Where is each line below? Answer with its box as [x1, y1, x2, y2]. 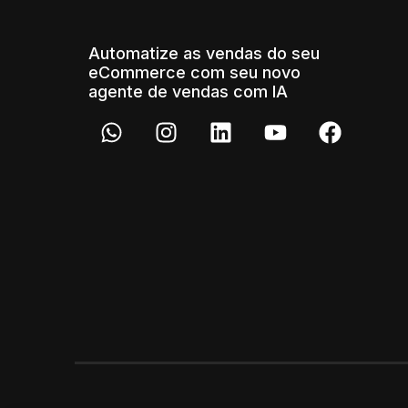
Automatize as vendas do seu [88, 43, 320, 63]
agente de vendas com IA [88, 81, 288, 101]
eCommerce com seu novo [88, 62, 301, 82]
